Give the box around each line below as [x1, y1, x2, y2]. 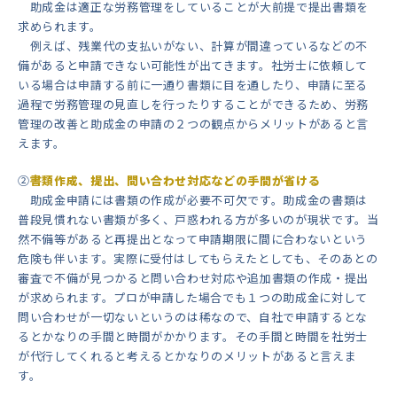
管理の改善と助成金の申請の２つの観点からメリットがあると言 [18, 115, 369, 133]
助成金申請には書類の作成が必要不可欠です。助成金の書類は [18, 191, 368, 209]
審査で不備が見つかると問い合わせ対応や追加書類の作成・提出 [18, 269, 369, 287]
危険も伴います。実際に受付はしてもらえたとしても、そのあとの [18, 250, 378, 268]
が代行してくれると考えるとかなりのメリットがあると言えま [18, 347, 357, 365]
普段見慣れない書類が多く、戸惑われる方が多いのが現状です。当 [18, 211, 379, 229]
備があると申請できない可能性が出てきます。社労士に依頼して [18, 57, 368, 74]
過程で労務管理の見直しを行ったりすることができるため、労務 [18, 96, 369, 113]
